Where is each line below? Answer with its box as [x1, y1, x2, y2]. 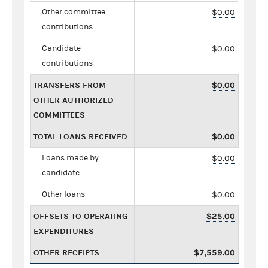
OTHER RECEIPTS [33, 247, 99, 258]
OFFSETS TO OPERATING [33, 211, 127, 221]
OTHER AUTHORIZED [33, 95, 114, 105]
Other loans [42, 189, 85, 199]
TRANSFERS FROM [33, 80, 106, 90]
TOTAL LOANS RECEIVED [33, 131, 127, 142]
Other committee [42, 7, 105, 17]
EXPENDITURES [33, 226, 94, 236]
